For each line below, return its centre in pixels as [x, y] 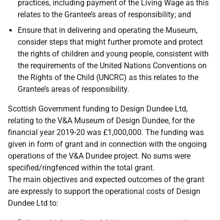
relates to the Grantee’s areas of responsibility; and [104, 14]
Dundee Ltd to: [33, 203]
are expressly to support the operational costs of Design [104, 191]
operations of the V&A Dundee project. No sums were [99, 156]
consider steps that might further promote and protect [110, 42]
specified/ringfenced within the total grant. [81, 168]
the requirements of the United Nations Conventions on [112, 66]
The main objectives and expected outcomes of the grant [106, 179]
